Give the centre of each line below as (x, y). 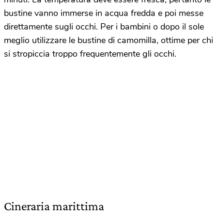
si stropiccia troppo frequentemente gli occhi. (90, 54)
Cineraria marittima (54, 206)
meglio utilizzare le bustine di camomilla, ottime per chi (108, 40)
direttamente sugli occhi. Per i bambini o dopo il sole (104, 26)
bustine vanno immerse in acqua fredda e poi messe (104, 13)
